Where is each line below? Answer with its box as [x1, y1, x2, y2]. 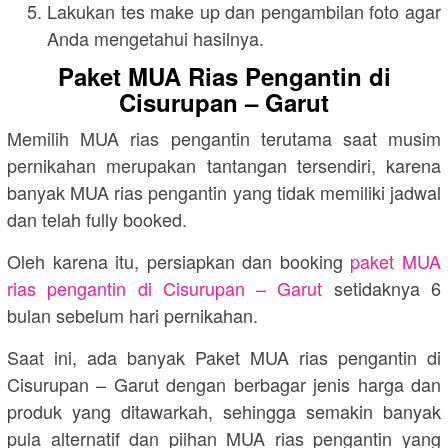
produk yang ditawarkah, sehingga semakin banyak [7, 398, 441, 425]
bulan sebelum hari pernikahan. [7, 302, 258, 329]
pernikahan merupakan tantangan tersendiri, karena [7, 152, 441, 179]
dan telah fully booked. [7, 206, 187, 233]
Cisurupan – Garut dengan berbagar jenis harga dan [7, 371, 441, 398]
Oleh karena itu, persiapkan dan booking [7, 248, 351, 275]
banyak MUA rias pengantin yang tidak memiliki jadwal [7, 179, 441, 206]
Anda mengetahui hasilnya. [47, 24, 264, 51]
